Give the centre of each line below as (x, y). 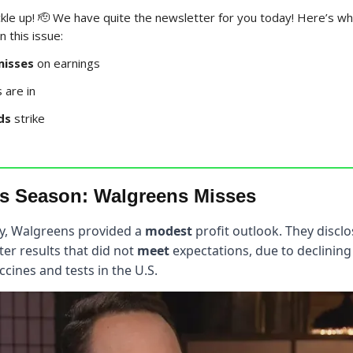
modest (169, 230)
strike (30, 118)
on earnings (67, 63)
